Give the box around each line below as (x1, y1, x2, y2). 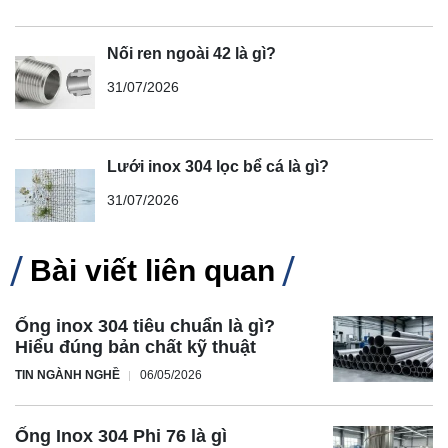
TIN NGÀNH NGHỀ (15, 367, 120, 382)
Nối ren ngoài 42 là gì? (107, 44, 276, 62)
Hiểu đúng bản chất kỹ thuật (15, 336, 256, 357)
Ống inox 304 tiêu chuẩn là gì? (15, 315, 275, 336)
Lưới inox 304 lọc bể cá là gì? (107, 157, 329, 175)
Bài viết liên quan (30, 253, 275, 287)
